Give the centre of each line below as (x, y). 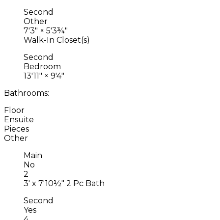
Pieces (16, 129)
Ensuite (19, 119)
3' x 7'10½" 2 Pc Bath (64, 183)
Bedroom (42, 66)
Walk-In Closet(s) (57, 40)
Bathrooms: (27, 93)
